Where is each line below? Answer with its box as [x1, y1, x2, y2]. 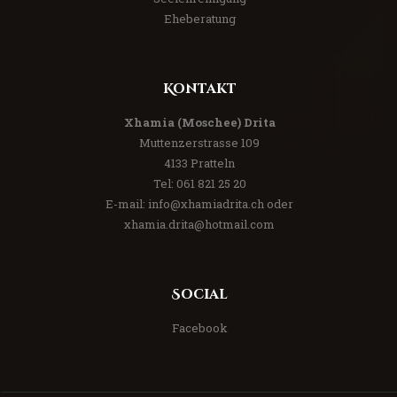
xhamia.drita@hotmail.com [124, 216, 275, 233]
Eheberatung [163, 10, 236, 27]
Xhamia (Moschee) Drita [123, 114, 276, 131]
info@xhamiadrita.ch [148, 196, 264, 213]
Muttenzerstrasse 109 [139, 135, 260, 152]
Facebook [171, 320, 228, 337]
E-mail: [105, 196, 148, 213]
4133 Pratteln [164, 155, 235, 172]
